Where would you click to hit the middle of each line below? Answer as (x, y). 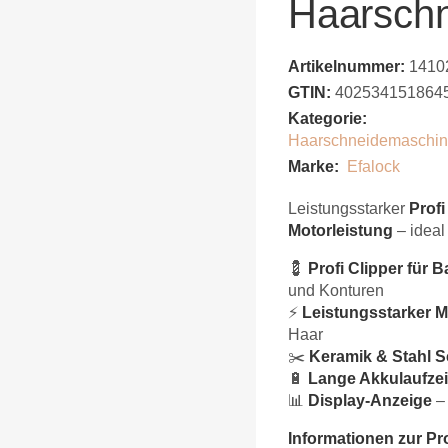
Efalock (373, 166)
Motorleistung (340, 230)
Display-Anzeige (370, 400)
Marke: (313, 166)
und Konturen (336, 290)
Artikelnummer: (346, 66)
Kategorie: (327, 118)
